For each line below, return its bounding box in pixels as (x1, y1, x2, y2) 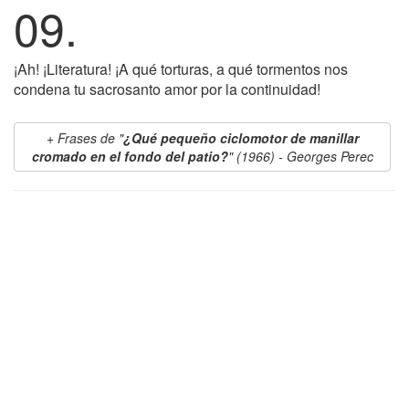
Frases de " (57, 129, 123, 147)
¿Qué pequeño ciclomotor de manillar (122, 129, 359, 147)
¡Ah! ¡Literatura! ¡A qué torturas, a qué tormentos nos (14, 58, 348, 79)
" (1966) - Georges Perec (227, 147, 373, 165)
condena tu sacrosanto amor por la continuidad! (14, 79, 320, 100)
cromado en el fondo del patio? (31, 147, 228, 165)
